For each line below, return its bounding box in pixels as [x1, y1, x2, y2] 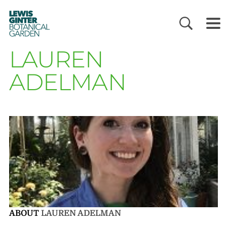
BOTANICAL [9, 22, 46, 31]
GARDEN [9, 28, 39, 38]
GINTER [9, 15, 40, 25]
